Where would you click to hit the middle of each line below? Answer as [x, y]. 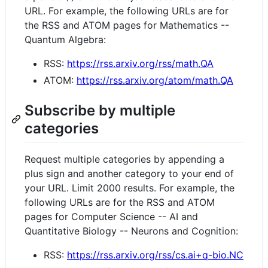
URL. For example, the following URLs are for [127, 10]
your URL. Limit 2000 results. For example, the [130, 188]
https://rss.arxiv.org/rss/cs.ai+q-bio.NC [155, 255]
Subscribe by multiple [100, 110]
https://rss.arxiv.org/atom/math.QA [155, 80]
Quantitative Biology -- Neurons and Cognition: [131, 231]
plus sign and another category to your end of [129, 173]
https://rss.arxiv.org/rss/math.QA [140, 63]
